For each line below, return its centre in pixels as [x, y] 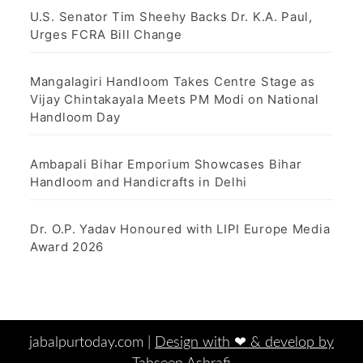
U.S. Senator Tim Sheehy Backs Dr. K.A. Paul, [171, 16]
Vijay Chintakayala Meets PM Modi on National [175, 99]
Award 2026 [67, 246]
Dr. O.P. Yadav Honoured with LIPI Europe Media [180, 228]
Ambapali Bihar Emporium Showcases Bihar [166, 164]
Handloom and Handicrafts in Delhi [139, 181]
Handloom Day [75, 117]
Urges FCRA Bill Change [106, 34]
